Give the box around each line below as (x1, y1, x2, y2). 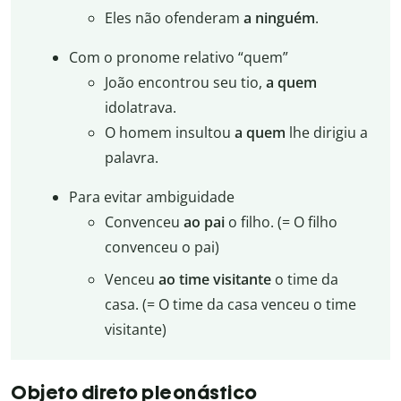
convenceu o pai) (104, 237, 219, 258)
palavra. (104, 148, 158, 168)
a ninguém (243, 8, 315, 29)
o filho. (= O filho (224, 212, 337, 233)
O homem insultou (104, 123, 235, 143)
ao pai (183, 212, 225, 233)
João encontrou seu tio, (104, 73, 266, 93)
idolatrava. (104, 98, 176, 118)
